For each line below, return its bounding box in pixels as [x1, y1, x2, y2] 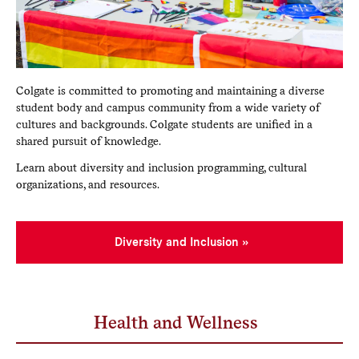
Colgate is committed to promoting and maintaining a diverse [15, 83, 325, 97]
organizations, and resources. [15, 177, 159, 191]
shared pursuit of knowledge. [15, 134, 167, 147]
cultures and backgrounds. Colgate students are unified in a [15, 117, 313, 131]
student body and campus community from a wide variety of [15, 100, 320, 114]
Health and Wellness [93, 311, 258, 333]
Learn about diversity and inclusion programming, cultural [15, 160, 307, 174]
